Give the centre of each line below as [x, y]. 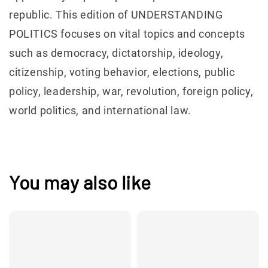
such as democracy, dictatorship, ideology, [116, 53]
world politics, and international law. [100, 110]
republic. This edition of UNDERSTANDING [116, 14]
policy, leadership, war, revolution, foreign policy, [131, 91]
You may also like [80, 182]
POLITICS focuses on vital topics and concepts [127, 33]
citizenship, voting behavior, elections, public [122, 72]
